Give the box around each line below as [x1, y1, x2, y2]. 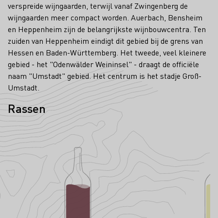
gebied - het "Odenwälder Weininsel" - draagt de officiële [8, 59, 199, 70]
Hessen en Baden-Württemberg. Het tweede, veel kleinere [8, 47, 206, 58]
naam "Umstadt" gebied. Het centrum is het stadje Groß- [8, 71, 201, 81]
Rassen [8, 101, 46, 116]
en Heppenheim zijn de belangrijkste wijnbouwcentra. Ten [8, 24, 206, 35]
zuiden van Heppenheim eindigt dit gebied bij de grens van [8, 36, 203, 46]
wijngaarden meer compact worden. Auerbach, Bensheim [8, 12, 202, 23]
